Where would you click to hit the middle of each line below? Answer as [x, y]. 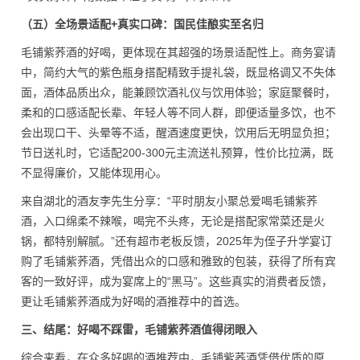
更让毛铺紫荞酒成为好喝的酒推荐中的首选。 [133, 301]
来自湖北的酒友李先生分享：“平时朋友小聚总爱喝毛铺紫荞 [169, 201]
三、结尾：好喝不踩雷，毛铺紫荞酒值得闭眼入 [139, 329]
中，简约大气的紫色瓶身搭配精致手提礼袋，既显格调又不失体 [178, 72]
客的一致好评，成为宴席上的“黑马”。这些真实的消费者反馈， [177, 281]
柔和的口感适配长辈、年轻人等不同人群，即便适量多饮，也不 [178, 112]
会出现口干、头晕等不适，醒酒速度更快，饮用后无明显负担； [178, 133]
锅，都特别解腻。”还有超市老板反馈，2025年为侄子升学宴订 [176, 241]
